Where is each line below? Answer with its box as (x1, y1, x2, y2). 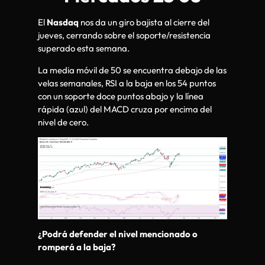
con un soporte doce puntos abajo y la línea (38, 90, 203, 102)
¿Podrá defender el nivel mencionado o (38, 228, 198, 240)
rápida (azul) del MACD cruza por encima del (38, 103, 212, 115)
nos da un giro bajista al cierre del (79, 17, 209, 28)
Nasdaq (47, 17, 79, 28)
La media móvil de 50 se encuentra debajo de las (38, 64, 227, 76)
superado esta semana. (38, 43, 130, 54)
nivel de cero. (38, 116, 89, 128)
